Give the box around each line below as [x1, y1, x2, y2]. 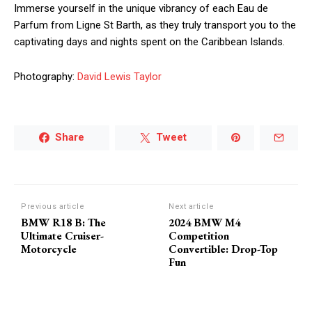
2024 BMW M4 [169, 214, 241, 230]
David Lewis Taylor [77, 70, 162, 83]
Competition [169, 228, 230, 243]
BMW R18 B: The [21, 214, 106, 230]
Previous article [21, 201, 84, 211]
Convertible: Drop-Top [169, 241, 279, 256]
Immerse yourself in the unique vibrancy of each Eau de [14, 1, 268, 15]
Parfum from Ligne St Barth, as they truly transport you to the [14, 18, 296, 31]
